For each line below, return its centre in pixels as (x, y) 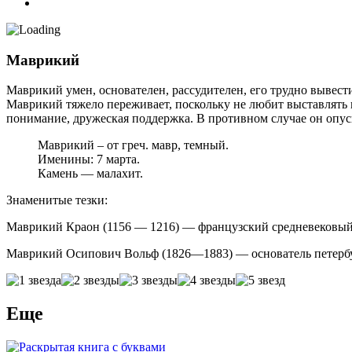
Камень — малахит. (90, 174)
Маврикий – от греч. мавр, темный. (133, 145)
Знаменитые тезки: (57, 200)
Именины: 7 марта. (89, 159)
